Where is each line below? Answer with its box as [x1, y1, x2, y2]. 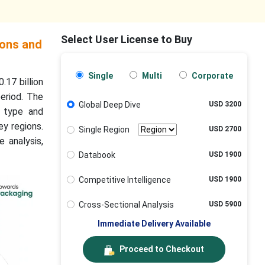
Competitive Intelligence [78, 174, 171, 185]
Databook [78, 150, 115, 160]
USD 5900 [209, 200, 241, 208]
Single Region [78, 125, 130, 135]
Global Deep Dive [78, 100, 141, 109]
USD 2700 [209, 125, 241, 134]
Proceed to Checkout [119, 244, 205, 254]
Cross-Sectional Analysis [78, 200, 174, 209]
